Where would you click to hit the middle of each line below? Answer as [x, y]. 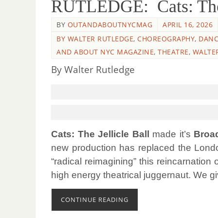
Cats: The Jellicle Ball [102, 134]
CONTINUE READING [95, 200]
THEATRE [173, 52]
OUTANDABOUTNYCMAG [110, 25]
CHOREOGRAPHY [166, 39]
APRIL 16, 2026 [188, 25]
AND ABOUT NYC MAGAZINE [105, 52]
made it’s [172, 134]
